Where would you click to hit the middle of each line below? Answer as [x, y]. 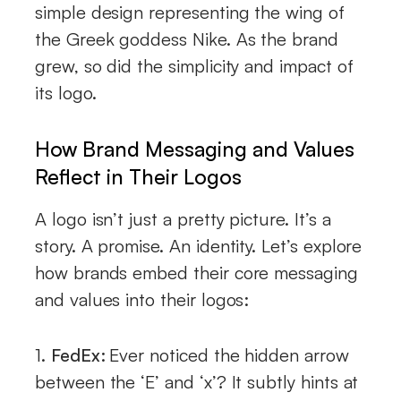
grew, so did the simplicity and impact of [194, 65]
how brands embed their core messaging [196, 272]
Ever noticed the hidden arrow [229, 354]
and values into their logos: [142, 299]
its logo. [66, 92]
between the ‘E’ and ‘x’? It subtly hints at [197, 381]
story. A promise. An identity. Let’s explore [199, 245]
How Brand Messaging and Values [195, 148]
